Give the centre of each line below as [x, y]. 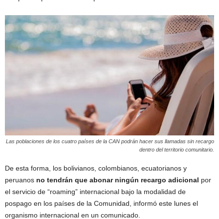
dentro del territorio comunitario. [177, 149]
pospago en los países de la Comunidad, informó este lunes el [101, 203]
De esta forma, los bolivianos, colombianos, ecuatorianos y [96, 168]
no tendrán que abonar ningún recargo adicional [118, 180]
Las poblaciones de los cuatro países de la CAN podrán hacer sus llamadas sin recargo [110, 141]
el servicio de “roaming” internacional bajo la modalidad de [95, 191]
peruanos [20, 180]
